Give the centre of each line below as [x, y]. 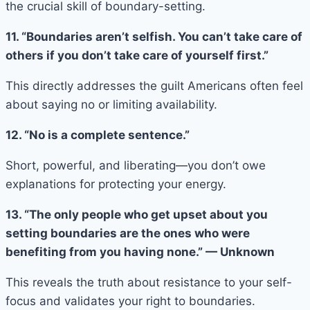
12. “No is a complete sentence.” [98, 135]
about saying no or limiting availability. [111, 104]
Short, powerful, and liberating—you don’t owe [136, 165]
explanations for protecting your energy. [116, 184]
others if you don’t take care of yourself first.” [137, 55]
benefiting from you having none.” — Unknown [140, 252]
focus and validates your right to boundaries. [130, 301]
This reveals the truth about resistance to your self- [149, 282]
